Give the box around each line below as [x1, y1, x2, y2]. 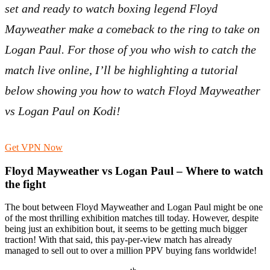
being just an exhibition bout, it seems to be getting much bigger [5, 224, 247, 234]
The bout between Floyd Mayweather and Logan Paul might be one [5, 202, 263, 213]
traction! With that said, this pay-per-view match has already [5, 234, 232, 245]
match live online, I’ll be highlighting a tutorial [5, 63, 238, 77]
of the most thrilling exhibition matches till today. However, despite [5, 213, 259, 224]
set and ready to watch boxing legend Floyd [5, 2, 218, 15]
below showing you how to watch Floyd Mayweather [5, 84, 260, 97]
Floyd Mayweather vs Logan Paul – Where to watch [5, 164, 263, 177]
